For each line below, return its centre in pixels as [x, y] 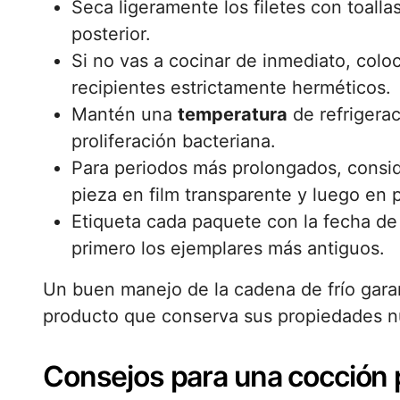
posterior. [111, 34]
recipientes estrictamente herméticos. [231, 87]
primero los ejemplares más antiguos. [228, 248]
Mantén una [125, 114]
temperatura [233, 114]
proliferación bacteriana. [174, 141]
